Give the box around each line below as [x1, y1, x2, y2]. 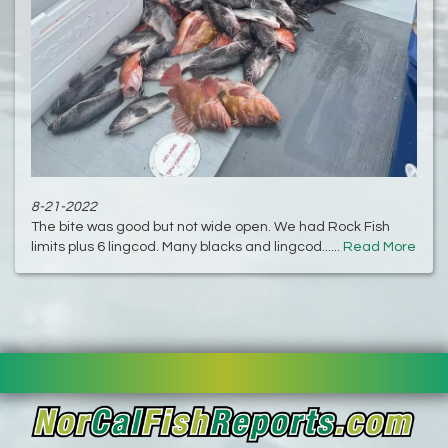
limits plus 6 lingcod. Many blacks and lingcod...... [31, 239, 343, 254]
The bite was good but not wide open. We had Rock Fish [31, 219, 390, 234]
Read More [343, 239, 416, 254]
